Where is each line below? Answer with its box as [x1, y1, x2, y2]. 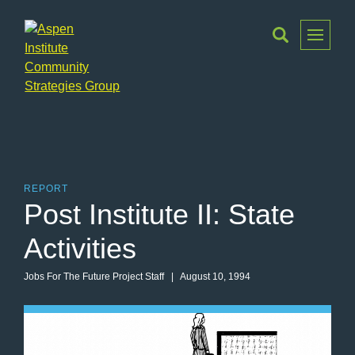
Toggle [287, 21, 326, 35]
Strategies [24, 155, 82, 168]
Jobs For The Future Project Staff [24, 271, 164, 282]
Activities [24, 232, 136, 265]
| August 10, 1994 [164, 271, 250, 282]
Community [24, 136, 89, 149]
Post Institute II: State [24, 198, 295, 231]
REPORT [24, 183, 68, 194]
